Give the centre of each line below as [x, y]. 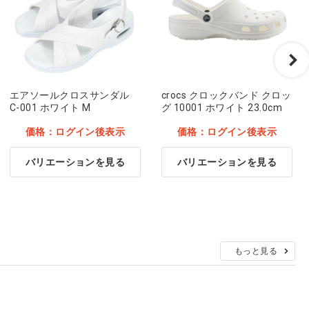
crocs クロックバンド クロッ [227, 95]
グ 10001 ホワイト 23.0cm [222, 107]
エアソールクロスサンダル [70, 95]
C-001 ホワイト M [50, 107]
